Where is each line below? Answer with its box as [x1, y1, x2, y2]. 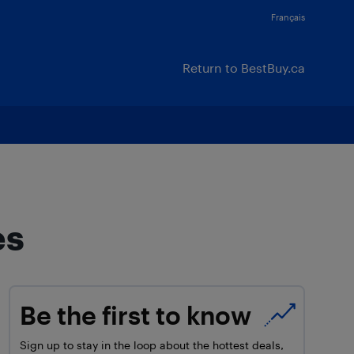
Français [271, 12, 305, 22]
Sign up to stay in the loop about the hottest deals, [20, 338, 284, 352]
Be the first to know [20, 300, 252, 330]
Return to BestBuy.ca [183, 60, 305, 75]
